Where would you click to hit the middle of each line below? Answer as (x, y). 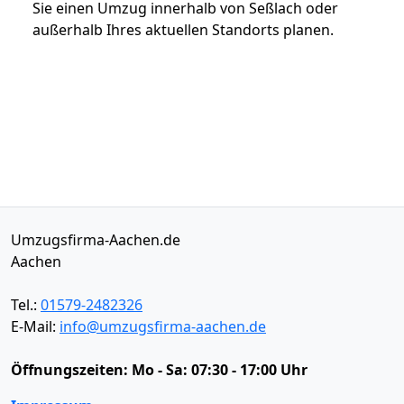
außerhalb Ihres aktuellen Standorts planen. (183, 29)
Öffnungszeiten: (71, 369)
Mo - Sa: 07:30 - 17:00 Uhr (220, 369)
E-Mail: (35, 326)
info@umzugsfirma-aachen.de (163, 326)
